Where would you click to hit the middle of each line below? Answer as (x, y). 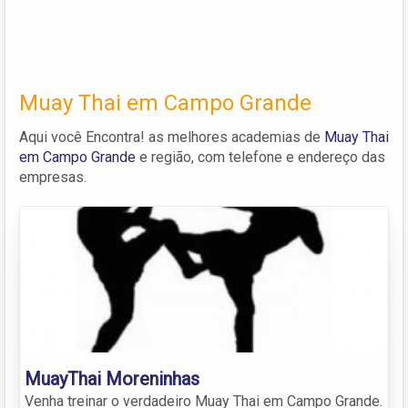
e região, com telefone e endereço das (260, 157)
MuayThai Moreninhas (112, 378)
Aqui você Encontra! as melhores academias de (172, 137)
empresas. (53, 177)
